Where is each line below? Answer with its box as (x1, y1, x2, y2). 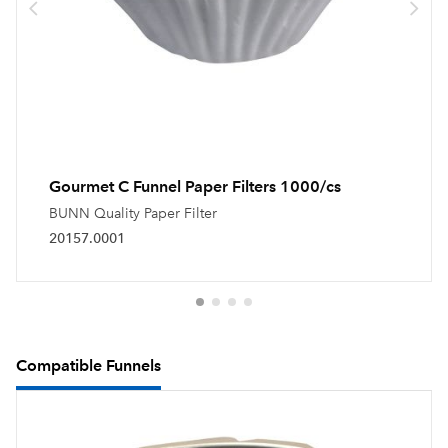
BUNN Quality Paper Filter (49, 204, 217, 222)
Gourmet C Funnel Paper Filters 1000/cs (49, 176, 341, 196)
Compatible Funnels (16, 355, 161, 375)
